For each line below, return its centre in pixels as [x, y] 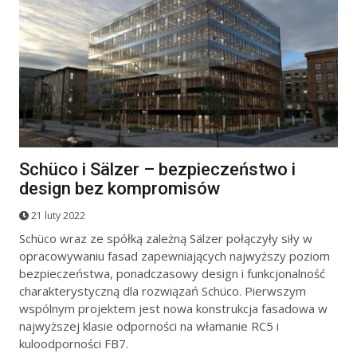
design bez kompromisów [120, 188]
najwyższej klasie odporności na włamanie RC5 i [149, 326]
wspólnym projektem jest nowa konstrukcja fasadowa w [173, 309]
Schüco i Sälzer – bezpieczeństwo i [157, 169]
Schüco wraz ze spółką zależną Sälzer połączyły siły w [166, 239]
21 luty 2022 [58, 216]
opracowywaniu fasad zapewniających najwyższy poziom [175, 256]
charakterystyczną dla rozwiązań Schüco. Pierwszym [163, 291]
